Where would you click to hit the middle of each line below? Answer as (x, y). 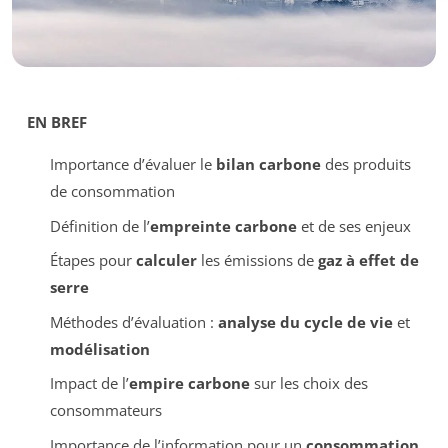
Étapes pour (92, 260)
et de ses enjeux (353, 225)
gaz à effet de (368, 260)
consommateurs (105, 410)
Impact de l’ (89, 383)
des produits (365, 164)
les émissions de (257, 260)
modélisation (99, 348)
